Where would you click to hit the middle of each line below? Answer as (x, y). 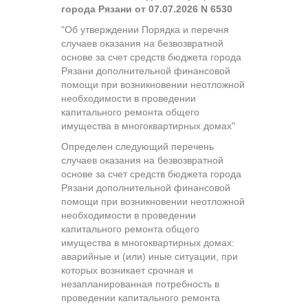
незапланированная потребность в (140, 284)
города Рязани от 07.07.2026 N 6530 (147, 9)
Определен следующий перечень (137, 146)
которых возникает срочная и (127, 270)
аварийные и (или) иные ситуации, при (150, 256)
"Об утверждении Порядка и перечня (145, 29)
